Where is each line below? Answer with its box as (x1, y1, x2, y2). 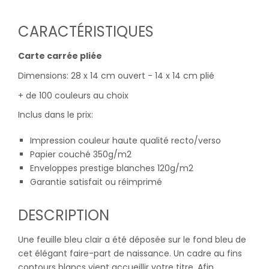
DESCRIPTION (18, 205, 109, 226)
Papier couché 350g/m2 (30, 148, 131, 161)
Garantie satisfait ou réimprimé (30, 176, 162, 189)
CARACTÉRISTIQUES (18, 22, 154, 41)
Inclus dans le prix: (18, 109, 93, 121)
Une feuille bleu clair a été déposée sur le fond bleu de (18, 234, 246, 246)
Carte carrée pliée (18, 50, 102, 62)
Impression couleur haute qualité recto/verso (30, 134, 221, 147)
